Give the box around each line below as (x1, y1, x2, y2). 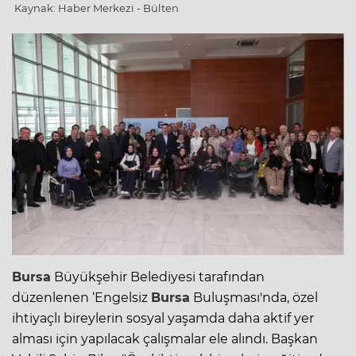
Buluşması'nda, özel (190, 289, 318, 305)
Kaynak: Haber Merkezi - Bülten (14, 2, 179, 15)
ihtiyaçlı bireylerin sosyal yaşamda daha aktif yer (12, 310, 314, 326)
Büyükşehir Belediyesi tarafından (51, 269, 265, 284)
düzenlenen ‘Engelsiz (12, 289, 151, 305)
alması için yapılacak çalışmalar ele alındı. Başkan (12, 331, 318, 346)
